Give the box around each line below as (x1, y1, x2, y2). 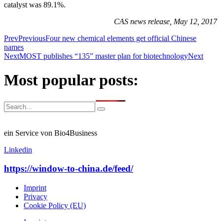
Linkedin (4, 145, 32, 154)
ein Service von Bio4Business (4, 128, 97, 137)
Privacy (24, 192, 47, 201)
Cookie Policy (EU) (24, 201, 86, 210)
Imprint (24, 184, 46, 192)
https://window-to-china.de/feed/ (4, 163, 133, 174)
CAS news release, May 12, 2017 (114, 17, 217, 26)
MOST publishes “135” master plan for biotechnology (19, 51, 188, 60)
